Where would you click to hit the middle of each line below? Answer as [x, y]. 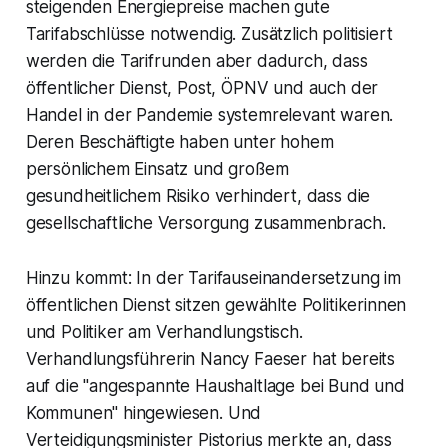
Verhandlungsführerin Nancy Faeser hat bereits [210, 359]
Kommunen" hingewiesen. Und [143, 413]
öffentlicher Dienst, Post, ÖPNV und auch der [202, 88]
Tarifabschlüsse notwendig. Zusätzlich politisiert [209, 34]
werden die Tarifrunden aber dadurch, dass [196, 61]
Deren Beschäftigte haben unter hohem [179, 142]
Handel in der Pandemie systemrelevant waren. [209, 115]
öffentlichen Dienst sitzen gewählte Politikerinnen [216, 305]
